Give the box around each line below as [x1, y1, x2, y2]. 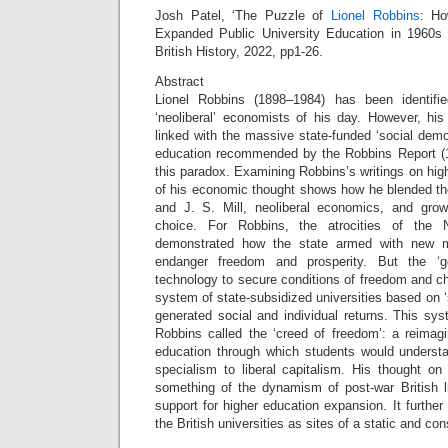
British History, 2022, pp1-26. [155, 44, 323, 59]
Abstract [155, 74, 204, 89]
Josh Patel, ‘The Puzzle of [155, 8, 331, 23]
